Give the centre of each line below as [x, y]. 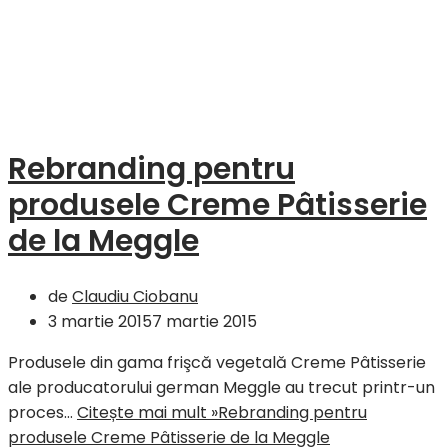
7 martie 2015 [204, 321]
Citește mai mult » [147, 412]
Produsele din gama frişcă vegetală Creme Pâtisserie [217, 362]
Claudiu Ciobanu [135, 296]
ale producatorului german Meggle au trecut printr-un [221, 387]
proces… [42, 412]
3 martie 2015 [100, 321]
